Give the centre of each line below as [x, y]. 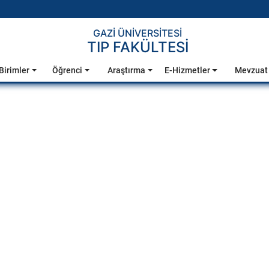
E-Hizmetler [187, 70]
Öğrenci [68, 70]
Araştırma [127, 70]
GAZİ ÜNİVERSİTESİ [138, 33]
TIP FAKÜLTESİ [138, 47]
